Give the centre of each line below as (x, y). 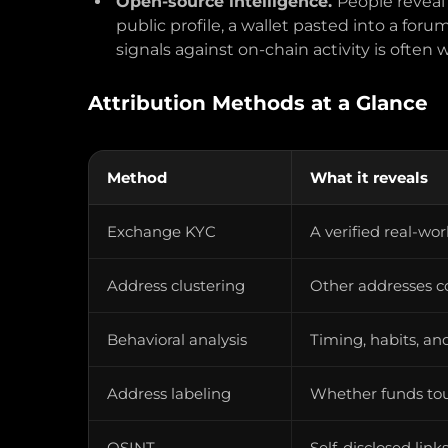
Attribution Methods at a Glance (258, 103)
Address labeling (169, 393)
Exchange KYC (161, 231)
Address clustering (176, 285)
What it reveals (369, 177)
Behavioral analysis (177, 339)
